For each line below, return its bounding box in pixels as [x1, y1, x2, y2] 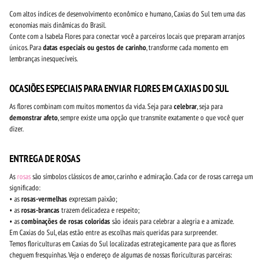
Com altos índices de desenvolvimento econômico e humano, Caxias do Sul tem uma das [9, 9, 245, 19]
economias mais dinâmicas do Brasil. [9, 20, 106, 31]
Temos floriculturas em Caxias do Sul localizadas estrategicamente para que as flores [9, 239, 236, 249]
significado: [9, 183, 41, 193]
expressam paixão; [67, 194, 117, 204]
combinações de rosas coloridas [21, 216, 110, 227]
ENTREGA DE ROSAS [9, 152, 80, 166]
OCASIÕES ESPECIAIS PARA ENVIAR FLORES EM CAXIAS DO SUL [9, 82, 229, 95]
